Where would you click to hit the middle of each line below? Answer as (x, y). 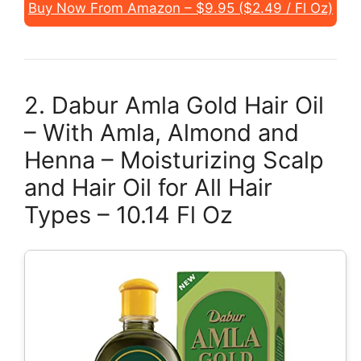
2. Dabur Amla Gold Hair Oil (174, 105)
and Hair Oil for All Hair (148, 187)
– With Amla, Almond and (162, 133)
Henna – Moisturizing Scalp (174, 160)
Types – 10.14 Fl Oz (129, 215)
